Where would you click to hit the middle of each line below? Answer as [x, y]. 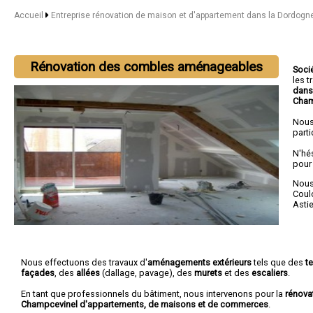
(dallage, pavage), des [147, 272]
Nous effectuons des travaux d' [84, 262]
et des [237, 272]
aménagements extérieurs [199, 262]
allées [88, 272]
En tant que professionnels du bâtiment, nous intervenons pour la [153, 293]
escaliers [270, 272]
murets [208, 272]
